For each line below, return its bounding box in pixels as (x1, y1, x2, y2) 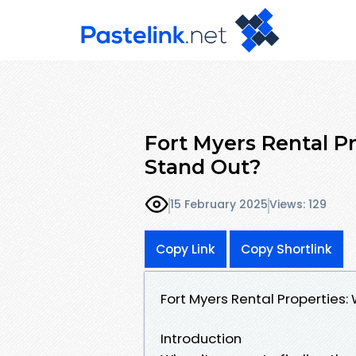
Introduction (161, 328, 242, 348)
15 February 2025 (170, 196, 268, 213)
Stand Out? (145, 154, 261, 179)
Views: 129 (269, 196, 327, 213)
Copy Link (156, 240, 215, 257)
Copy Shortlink (241, 240, 332, 257)
